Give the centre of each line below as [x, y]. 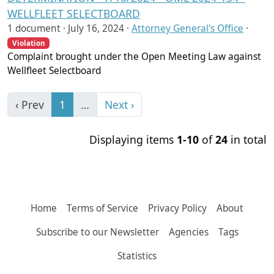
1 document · [36, 29]
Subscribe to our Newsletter [97, 232]
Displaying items [133, 140]
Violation [28, 43]
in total [247, 140]
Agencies [188, 232]
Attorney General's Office [187, 29]
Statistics [137, 256]
